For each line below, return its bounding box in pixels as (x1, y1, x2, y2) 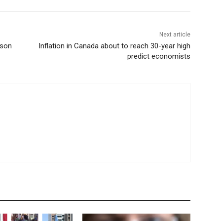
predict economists (127, 52, 190, 61)
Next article (159, 31, 190, 38)
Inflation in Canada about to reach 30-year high (38, 41, 190, 51)
